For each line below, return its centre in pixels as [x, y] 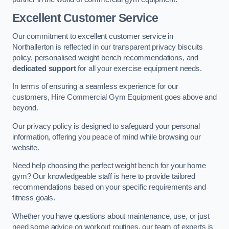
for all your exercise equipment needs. [139, 68]
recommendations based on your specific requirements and [109, 187]
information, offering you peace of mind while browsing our [107, 137]
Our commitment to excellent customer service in [93, 36]
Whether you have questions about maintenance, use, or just [111, 216]
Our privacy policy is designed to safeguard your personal [106, 126]
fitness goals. [34, 198]
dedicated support [44, 68]
